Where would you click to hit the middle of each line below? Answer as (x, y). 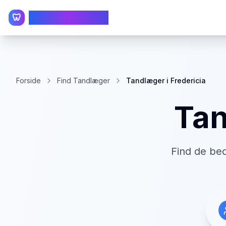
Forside (29, 80)
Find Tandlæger (83, 80)
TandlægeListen (69, 18)
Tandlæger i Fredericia (166, 80)
